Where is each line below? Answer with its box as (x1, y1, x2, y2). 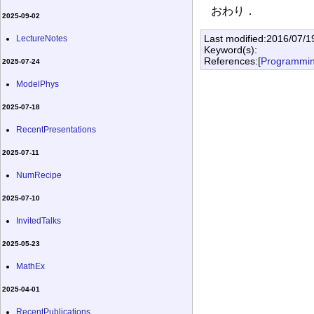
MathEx (16, 261, 45, 271)
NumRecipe (16, 170, 62, 180)
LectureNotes (16, 33, 67, 43)
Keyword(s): (204, 43, 258, 55)
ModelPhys (16, 78, 59, 89)
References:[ (204, 55, 261, 67)
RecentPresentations (16, 124, 96, 135)
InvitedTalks (16, 215, 61, 226)
